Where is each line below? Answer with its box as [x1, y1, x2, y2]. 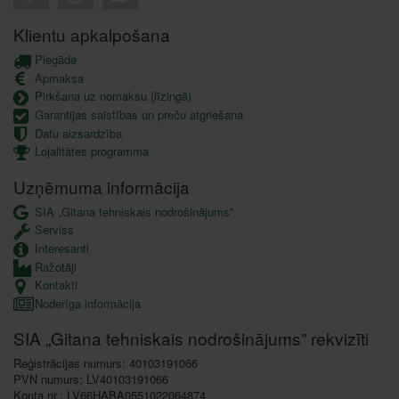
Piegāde [31, 51, 77, 69]
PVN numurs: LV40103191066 [13, 370, 168, 388]
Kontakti [31, 276, 77, 294]
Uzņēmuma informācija [13, 174, 190, 199]
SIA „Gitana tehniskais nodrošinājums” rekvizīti [13, 326, 369, 351]
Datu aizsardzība [31, 124, 122, 142]
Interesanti [31, 239, 89, 256]
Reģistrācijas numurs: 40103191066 [13, 354, 198, 372]
